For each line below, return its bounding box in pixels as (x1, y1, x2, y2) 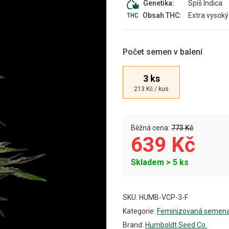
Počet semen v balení (123, 47, 202, 57)
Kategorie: (123, 207, 155, 215)
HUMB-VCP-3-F (139, 193, 188, 201)
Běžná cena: (131, 124, 171, 132)
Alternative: (123, 177, 165, 187)
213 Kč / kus (134, 85, 169, 93)
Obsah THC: (143, 11, 181, 19)
